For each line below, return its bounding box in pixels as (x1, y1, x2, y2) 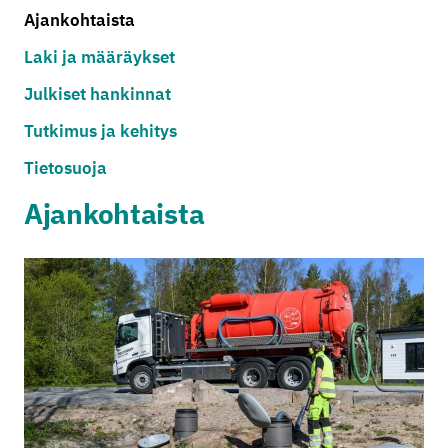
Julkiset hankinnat (24, 82, 171, 105)
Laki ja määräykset (24, 45, 175, 68)
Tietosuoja (24, 156, 107, 179)
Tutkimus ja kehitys (24, 119, 177, 142)
